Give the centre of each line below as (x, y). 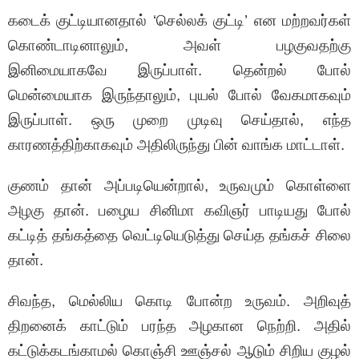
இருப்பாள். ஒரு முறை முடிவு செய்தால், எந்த (179, 120)
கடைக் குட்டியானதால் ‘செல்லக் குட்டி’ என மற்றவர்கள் (179, 21)
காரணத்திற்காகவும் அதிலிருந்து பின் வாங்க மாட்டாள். (176, 145)
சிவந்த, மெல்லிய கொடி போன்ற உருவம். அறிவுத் (179, 301)
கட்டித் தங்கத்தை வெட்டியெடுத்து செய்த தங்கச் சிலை (179, 236)
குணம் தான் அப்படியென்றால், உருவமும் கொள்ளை (179, 186)
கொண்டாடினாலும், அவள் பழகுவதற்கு (179, 46)
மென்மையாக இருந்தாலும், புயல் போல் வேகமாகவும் (179, 95)
